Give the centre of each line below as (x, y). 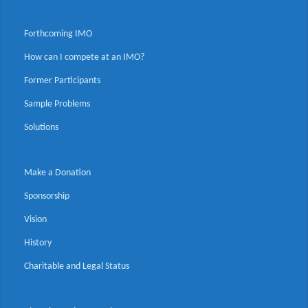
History (38, 243)
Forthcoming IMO (58, 34)
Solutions (41, 128)
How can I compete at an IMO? (84, 58)
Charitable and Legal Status (77, 267)
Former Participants (62, 81)
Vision (35, 220)
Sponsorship (47, 197)
